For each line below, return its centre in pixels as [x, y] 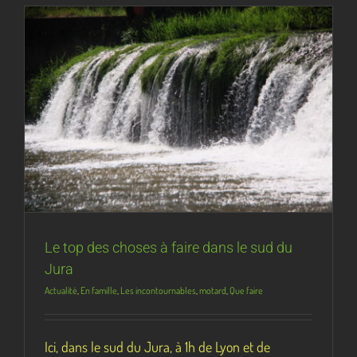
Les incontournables [158, 290]
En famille [99, 290]
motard [213, 290]
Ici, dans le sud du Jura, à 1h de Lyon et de [157, 346]
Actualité [61, 290]
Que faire [246, 290]
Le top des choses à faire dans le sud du [169, 247]
